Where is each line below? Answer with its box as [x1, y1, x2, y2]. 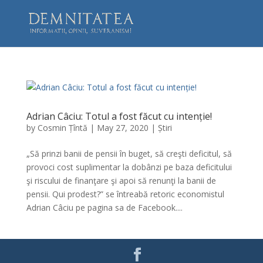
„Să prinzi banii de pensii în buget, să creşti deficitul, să [26, 148, 232, 159]
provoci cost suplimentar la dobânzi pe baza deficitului [26, 161, 232, 173]
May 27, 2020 [96, 122, 149, 133]
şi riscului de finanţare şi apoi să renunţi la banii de [26, 175, 216, 186]
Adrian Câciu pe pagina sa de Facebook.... [26, 202, 183, 213]
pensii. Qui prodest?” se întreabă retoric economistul [26, 188, 224, 200]
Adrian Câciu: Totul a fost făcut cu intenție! [26, 110, 212, 123]
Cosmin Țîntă [37, 122, 87, 133]
